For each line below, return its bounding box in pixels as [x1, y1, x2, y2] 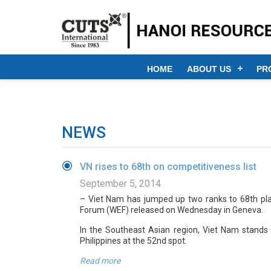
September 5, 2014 [80, 178, 161, 189]
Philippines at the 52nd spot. [80, 236, 187, 246]
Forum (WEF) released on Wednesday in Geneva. [80, 205, 263, 215]
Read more [80, 256, 120, 266]
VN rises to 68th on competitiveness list [80, 161, 256, 172]
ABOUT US [187, 64, 231, 74]
